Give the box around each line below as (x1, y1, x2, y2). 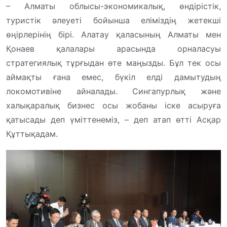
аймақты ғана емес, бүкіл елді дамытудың (6, 72, 221, 83)
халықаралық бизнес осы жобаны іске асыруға (6, 100, 221, 111)
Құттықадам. (6, 129, 58, 139)
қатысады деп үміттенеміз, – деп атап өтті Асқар (6, 115, 221, 125)
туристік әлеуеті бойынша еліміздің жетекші (6, 15, 221, 26)
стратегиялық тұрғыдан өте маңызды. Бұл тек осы (6, 58, 221, 68)
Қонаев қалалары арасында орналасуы (6, 44, 221, 54)
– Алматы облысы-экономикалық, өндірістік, (6, 1, 221, 12)
